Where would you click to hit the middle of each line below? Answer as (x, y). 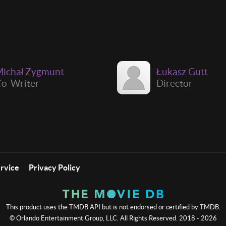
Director (175, 83)
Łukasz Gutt (182, 71)
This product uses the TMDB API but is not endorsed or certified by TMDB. (113, 207)
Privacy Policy (54, 167)
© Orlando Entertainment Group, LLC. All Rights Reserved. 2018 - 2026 (113, 218)
